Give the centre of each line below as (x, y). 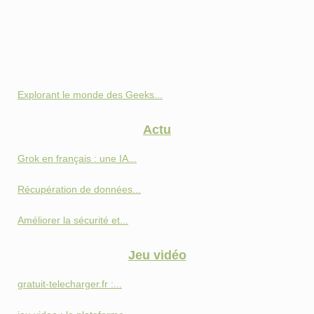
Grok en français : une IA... (77, 159)
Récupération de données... (79, 190)
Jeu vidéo (157, 255)
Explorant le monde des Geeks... (90, 95)
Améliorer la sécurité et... (73, 220)
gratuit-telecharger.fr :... (70, 284)
